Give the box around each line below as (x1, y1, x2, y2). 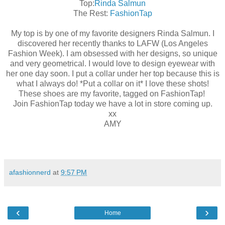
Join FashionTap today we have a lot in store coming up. (13, 99, 212, 108)
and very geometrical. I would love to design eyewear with (10, 59, 215, 68)
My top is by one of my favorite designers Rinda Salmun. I (11, 29, 214, 38)
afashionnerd (9, 168, 51, 176)
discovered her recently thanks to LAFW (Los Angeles (17, 39, 208, 48)
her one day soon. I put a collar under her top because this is (6, 69, 219, 78)
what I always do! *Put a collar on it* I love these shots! (16, 79, 209, 88)
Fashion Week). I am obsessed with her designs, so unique (8, 49, 217, 58)
